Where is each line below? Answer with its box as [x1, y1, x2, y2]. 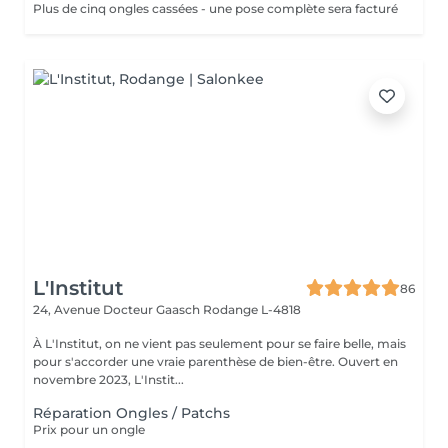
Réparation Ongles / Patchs [33, 404, 230, 422]
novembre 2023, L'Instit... [33, 372, 184, 387]
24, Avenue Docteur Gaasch [33, 302, 203, 317]
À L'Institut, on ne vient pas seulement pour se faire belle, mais [33, 336, 406, 351]
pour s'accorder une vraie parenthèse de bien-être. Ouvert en [33, 354, 398, 369]
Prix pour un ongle [33, 422, 145, 437]
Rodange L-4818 [203, 302, 301, 317]
